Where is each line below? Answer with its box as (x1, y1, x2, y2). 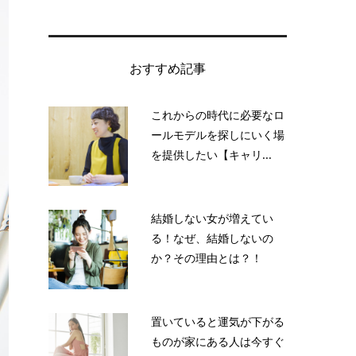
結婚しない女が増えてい (151, 210, 273, 226)
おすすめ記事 (130, 60, 206, 78)
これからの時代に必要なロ (151, 106, 284, 122)
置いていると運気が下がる (151, 313, 284, 329)
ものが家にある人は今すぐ (151, 333, 284, 349)
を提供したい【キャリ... (151, 146, 272, 162)
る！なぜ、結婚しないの (151, 230, 273, 246)
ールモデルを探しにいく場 (151, 126, 284, 142)
